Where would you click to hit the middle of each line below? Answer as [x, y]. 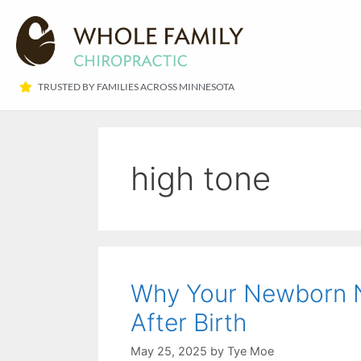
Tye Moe [251, 351]
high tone [201, 178]
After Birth [189, 322]
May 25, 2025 [169, 351]
